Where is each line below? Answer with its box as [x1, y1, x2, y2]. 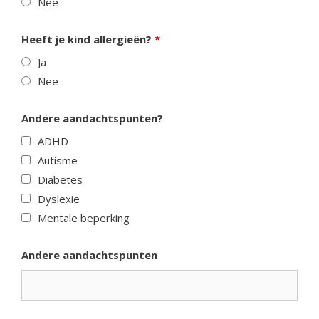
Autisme [37, 153, 78, 167]
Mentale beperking [37, 211, 130, 225]
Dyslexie [37, 192, 80, 206]
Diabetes [37, 172, 83, 187]
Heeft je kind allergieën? [21, 32, 155, 46]
